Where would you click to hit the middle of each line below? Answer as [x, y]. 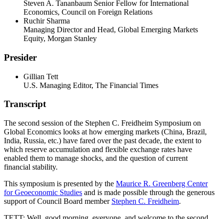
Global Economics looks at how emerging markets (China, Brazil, [105, 132]
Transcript [25, 104]
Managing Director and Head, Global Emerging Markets [111, 30]
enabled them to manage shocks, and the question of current [96, 158]
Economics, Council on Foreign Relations [88, 12]
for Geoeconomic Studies [43, 193]
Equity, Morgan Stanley [60, 39]
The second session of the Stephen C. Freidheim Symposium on [102, 123]
